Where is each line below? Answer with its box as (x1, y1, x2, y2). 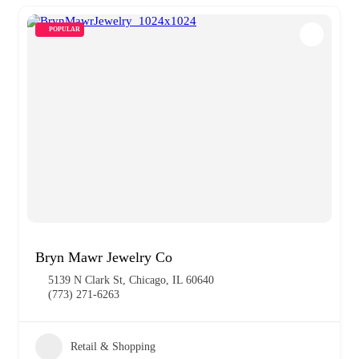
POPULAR (49, 25, 80, 33)
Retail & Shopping (71, 340, 155, 353)
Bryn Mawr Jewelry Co (35, 248, 172, 265)
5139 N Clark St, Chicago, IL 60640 (48, 273, 214, 286)
